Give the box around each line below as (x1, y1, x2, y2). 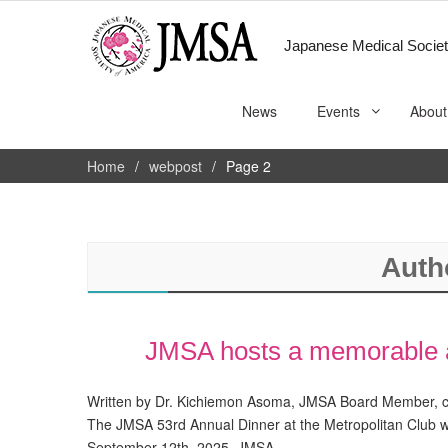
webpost (149, 156, 202, 176)
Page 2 (226, 156, 271, 176)
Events (317, 101, 360, 121)
